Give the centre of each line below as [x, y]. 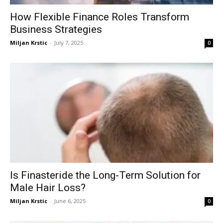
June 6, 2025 [70, 201]
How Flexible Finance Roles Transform [100, 17]
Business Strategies [56, 29]
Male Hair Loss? [48, 188]
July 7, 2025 [69, 42]
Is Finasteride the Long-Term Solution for [105, 175]
